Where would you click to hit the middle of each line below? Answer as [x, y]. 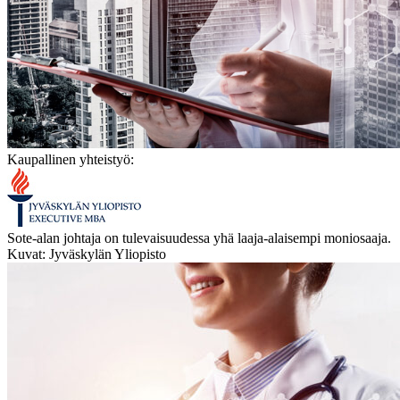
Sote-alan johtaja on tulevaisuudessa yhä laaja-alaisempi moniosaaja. [199, 237]
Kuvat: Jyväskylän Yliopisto [87, 254]
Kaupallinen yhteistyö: [71, 159]
